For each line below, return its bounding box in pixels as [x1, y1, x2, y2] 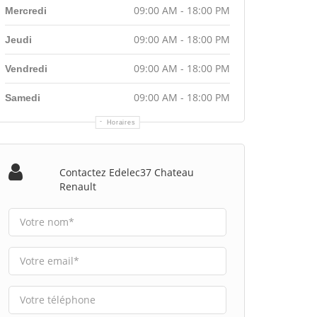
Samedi [5, 91, 40, 103]
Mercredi [5, 4, 47, 16]
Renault [59, 179, 96, 193]
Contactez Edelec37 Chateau [59, 165, 194, 179]
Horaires [106, 118, 136, 126]
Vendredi [5, 62, 47, 74]
